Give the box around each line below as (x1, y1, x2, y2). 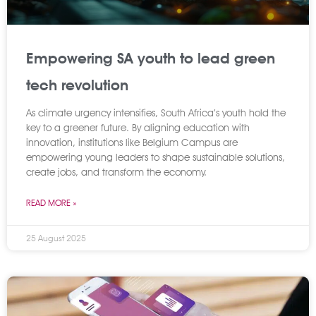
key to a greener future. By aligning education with (26, 122, 250, 133)
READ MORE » (26, 197, 76, 208)
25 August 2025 (26, 233, 86, 243)
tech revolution (26, 76, 128, 94)
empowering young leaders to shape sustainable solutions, (26, 152, 285, 163)
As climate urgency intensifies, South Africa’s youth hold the (26, 107, 286, 119)
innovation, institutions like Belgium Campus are (26, 137, 238, 148)
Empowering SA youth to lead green (26, 49, 275, 67)
